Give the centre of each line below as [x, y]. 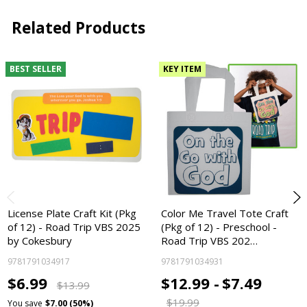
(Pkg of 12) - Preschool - [219, 227]
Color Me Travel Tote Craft [225, 213]
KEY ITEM [182, 69]
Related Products [78, 27]
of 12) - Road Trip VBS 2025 [74, 227]
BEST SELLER [35, 69]
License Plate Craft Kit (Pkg [72, 213]
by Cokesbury [40, 241]
